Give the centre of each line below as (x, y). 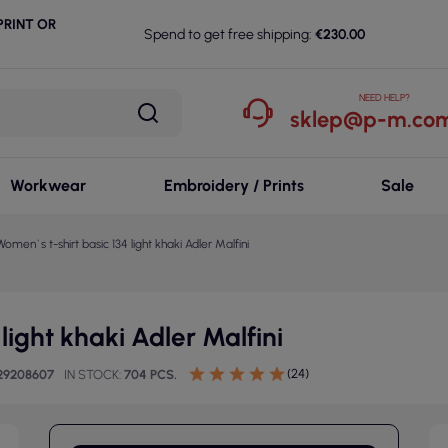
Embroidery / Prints (233, 185)
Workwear (47, 185)
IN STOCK (91, 374)
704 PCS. (150, 374)
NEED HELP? (384, 97)
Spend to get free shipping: (228, 34)
